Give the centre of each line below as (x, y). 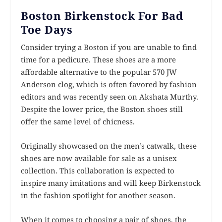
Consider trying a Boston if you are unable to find (109, 47)
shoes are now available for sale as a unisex (99, 158)
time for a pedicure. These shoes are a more (99, 59)
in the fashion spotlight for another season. (98, 195)
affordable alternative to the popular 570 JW (99, 72)
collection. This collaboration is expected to (98, 170)
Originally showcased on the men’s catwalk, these (109, 145)
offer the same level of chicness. (78, 121)
